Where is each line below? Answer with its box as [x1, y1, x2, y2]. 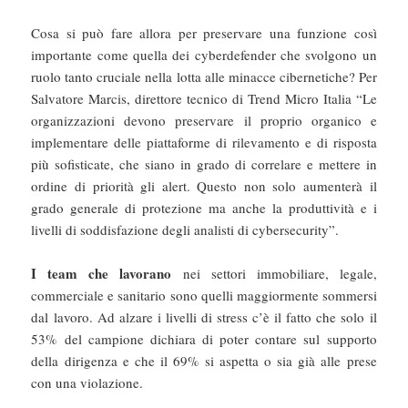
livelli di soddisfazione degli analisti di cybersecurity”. [31, 220, 344, 240]
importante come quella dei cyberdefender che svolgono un [31, 46, 377, 65]
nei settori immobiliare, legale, [171, 264, 377, 283]
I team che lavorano [31, 263, 172, 284]
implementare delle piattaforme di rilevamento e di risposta [31, 133, 377, 152]
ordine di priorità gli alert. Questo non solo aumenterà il [31, 177, 377, 196]
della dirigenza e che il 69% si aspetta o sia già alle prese [31, 352, 377, 371]
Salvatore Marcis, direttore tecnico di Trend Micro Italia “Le [31, 89, 377, 108]
